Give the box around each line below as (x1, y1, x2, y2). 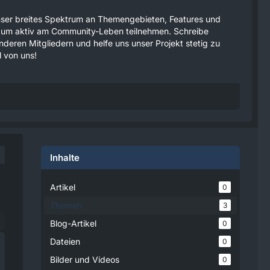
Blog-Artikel (50, 218, 96, 228)
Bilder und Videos (50, 254, 119, 265)
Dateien (50, 236, 80, 246)
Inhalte (50, 152, 80, 163)
